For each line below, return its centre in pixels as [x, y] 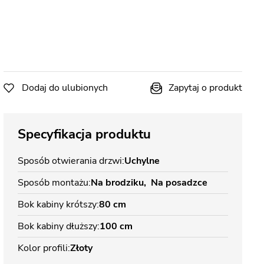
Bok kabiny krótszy [57, 204]
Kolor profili [43, 248]
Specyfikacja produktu [84, 134]
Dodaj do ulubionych [65, 88]
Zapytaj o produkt [205, 88]
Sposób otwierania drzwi [70, 161]
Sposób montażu [53, 183]
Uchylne [142, 161]
